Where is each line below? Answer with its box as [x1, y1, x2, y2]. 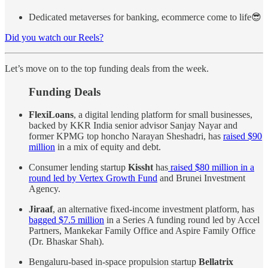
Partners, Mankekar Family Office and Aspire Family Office [29, 226, 255, 236]
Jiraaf [29, 204, 53, 215]
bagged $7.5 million [29, 215, 104, 226]
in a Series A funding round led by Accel [104, 215, 260, 226]
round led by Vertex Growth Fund [29, 173, 157, 184]
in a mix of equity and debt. [55, 142, 161, 153]
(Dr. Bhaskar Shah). [29, 236, 104, 247]
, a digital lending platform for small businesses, [74, 109, 252, 120]
